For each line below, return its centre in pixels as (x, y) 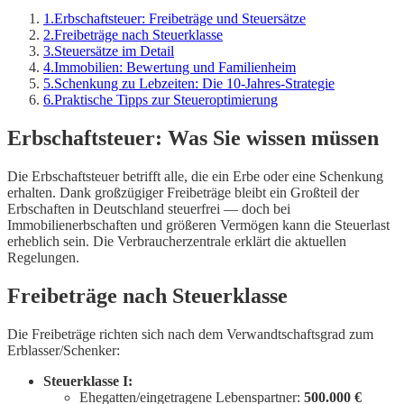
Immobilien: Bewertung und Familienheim (175, 68)
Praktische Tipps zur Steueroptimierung (166, 100)
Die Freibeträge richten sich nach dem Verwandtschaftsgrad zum (190, 334)
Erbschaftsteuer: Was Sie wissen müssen (193, 138)
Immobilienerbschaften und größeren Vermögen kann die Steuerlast (198, 225)
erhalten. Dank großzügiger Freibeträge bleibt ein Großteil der (183, 192)
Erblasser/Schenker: (64, 350)
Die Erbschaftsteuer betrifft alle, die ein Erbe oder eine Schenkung (195, 176)
